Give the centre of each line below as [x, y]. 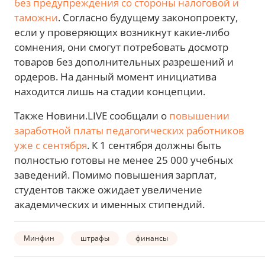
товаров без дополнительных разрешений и [124, 62]
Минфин [39, 238]
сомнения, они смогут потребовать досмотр [121, 47]
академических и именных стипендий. [109, 205]
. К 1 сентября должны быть [154, 146]
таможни [36, 18]
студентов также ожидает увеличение [108, 190]
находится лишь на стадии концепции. [110, 92]
